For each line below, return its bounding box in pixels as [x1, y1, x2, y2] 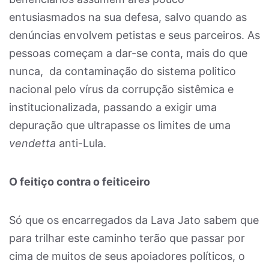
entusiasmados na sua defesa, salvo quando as [9, 11, 247, 23]
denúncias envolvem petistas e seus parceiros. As [9, 29, 260, 41]
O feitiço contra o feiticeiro [9, 175, 150, 188]
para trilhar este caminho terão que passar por [9, 232, 245, 244]
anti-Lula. [56, 137, 106, 150]
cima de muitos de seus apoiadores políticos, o [9, 250, 245, 262]
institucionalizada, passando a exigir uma [9, 101, 217, 113]
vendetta [9, 137, 56, 150]
